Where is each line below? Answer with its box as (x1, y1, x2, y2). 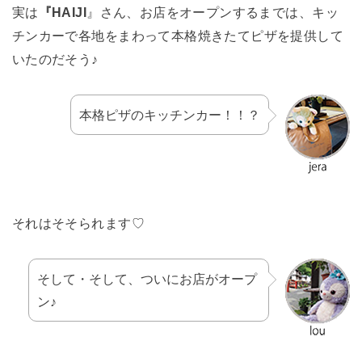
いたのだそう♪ (11, 52, 99, 67)
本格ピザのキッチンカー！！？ (79, 107, 261, 123)
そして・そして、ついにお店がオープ (36, 271, 257, 287)
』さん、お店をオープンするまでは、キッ (86, 5, 339, 20)
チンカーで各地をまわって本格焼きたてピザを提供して (11, 28, 344, 44)
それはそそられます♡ (11, 216, 145, 231)
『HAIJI (38, 5, 87, 20)
